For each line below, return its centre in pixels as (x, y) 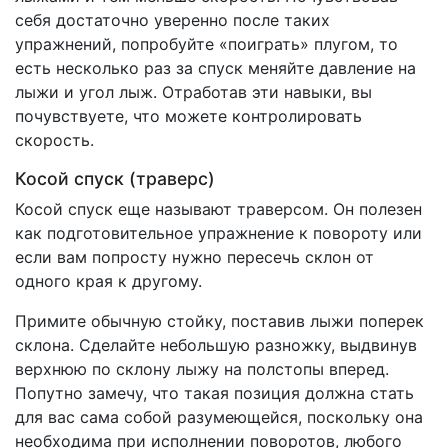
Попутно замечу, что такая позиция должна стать (214, 393)
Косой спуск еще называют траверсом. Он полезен (218, 209)
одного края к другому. (108, 281)
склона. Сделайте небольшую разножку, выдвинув (216, 345)
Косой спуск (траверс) (115, 179)
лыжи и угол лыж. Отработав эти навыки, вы (193, 92)
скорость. (54, 140)
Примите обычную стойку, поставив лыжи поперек (219, 321)
